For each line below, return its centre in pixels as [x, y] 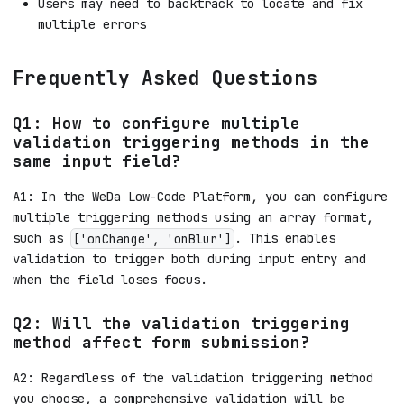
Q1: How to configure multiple [156, 124]
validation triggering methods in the [191, 142]
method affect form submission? [161, 343]
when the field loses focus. [110, 279]
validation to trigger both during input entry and [189, 258]
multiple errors [92, 25]
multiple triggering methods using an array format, [193, 217]
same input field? [97, 161]
